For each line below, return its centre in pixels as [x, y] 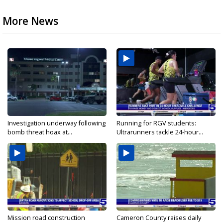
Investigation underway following [56, 123]
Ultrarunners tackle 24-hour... [160, 132]
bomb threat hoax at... [40, 132]
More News [30, 21]
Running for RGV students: [156, 123]
